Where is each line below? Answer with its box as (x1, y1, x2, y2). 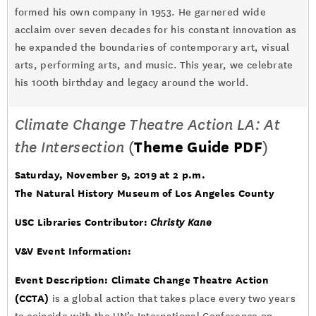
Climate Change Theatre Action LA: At (14, 116, 281, 134)
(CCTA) (14, 292, 52, 304)
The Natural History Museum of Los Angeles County (14, 187, 274, 199)
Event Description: (14, 274, 109, 286)
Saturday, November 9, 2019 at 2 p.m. (14, 169, 206, 181)
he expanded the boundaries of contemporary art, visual (14, 42, 290, 54)
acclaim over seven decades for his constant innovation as (14, 24, 297, 36)
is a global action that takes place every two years (51, 293, 296, 305)
